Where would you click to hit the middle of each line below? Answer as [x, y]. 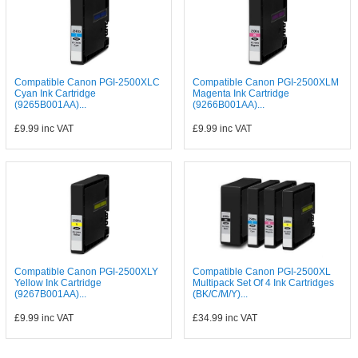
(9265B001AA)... [50, 104]
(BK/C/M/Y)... [221, 294]
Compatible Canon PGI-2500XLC [87, 82]
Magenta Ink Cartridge [241, 93]
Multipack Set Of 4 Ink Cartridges [264, 282]
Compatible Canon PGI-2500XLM [266, 82]
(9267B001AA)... [50, 294]
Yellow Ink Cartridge [58, 282]
